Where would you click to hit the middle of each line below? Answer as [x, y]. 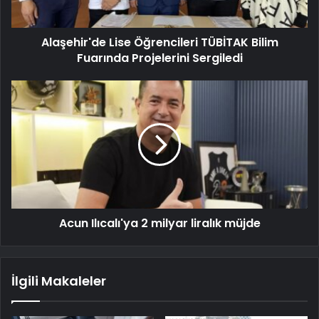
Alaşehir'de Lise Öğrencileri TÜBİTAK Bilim [159, 43]
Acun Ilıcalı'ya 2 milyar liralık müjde [159, 224]
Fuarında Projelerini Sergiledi [159, 58]
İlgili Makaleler [59, 281]
